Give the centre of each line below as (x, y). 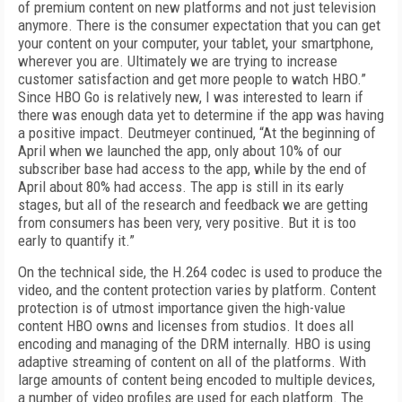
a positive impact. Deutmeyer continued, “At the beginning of (197, 133)
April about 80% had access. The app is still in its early (181, 187)
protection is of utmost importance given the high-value (182, 308)
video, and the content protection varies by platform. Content (197, 290)
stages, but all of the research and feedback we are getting (193, 205)
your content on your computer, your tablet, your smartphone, (196, 43)
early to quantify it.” (76, 240)
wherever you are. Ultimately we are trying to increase (178, 61)
